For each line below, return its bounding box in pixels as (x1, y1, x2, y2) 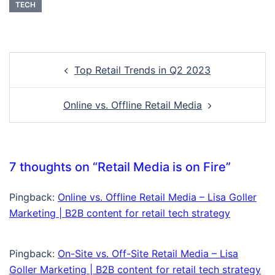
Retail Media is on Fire (98, 160, 226, 175)
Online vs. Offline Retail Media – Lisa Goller (58, 191, 257, 204)
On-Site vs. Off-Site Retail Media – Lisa (58, 247, 238, 260)
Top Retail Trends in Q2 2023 (74, 64, 211, 77)
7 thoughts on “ (9, 160, 98, 175)
